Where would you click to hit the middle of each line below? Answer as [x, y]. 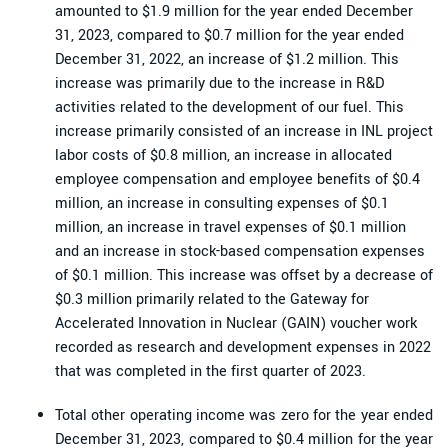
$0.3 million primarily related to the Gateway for [212, 299]
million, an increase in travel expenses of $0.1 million [230, 227]
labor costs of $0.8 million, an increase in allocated [223, 155]
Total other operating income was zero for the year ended [244, 415]
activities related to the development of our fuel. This [229, 107]
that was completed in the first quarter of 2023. [210, 371]
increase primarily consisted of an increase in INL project [244, 131]
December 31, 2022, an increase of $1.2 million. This [227, 59]
